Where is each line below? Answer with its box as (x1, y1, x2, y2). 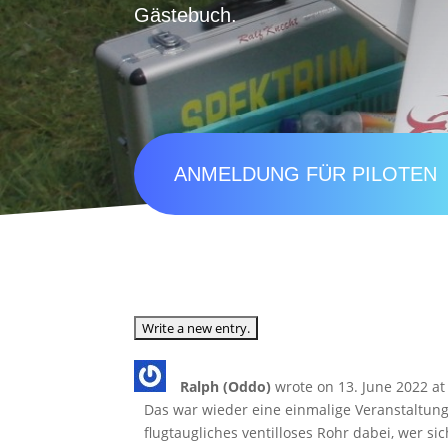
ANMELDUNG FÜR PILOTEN (174, 163, 438, 186)
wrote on (275, 376, 335, 396)
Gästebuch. (134, 4, 238, 27)
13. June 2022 (334, 376, 429, 396)
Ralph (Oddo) (180, 376, 276, 396)
